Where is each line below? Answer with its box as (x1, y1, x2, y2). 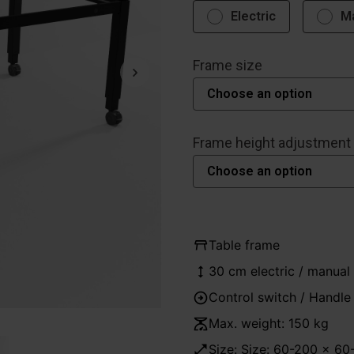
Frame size (193, 56, 262, 73)
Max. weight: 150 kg (209, 315, 329, 331)
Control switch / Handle (209, 289, 351, 305)
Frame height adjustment (193, 134, 351, 151)
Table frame (209, 237, 280, 253)
